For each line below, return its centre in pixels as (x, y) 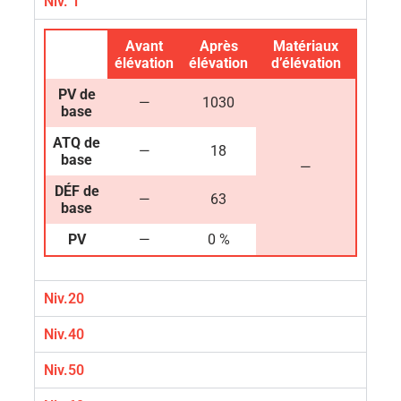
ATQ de (77, 143)
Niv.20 (64, 299)
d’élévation (306, 64)
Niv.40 (64, 335)
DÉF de (77, 192)
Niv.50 (64, 371)
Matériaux (306, 47)
